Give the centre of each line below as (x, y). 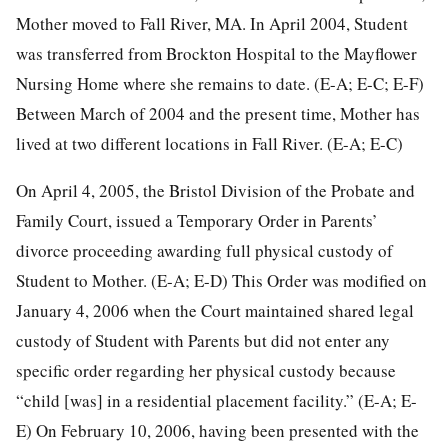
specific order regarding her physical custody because (206, 370)
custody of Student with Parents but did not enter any (203, 340)
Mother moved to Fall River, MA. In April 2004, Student (212, 23)
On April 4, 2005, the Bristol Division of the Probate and (215, 190)
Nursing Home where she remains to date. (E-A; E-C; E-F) (220, 83)
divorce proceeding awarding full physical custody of (204, 250)
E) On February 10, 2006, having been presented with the (217, 430)
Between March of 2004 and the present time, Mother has (218, 113)
